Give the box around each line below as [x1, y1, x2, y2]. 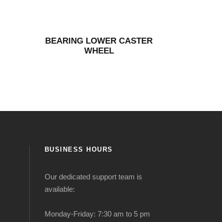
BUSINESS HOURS [44, 146, 113, 153]
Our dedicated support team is [44, 172, 142, 181]
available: [44, 185, 75, 193]
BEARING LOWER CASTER [45, 36, 153, 46]
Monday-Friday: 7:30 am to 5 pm [44, 210, 150, 218]
